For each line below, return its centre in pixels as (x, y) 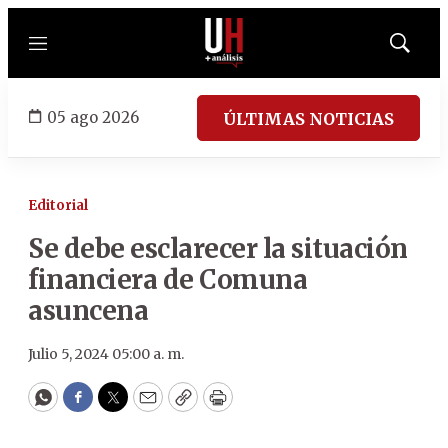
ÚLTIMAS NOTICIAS (308, 118)
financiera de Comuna (167, 279)
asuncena (88, 310)
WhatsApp (88, 406)
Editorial (58, 205)
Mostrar (420, 49)
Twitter (145, 406)
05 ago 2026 (93, 117)
